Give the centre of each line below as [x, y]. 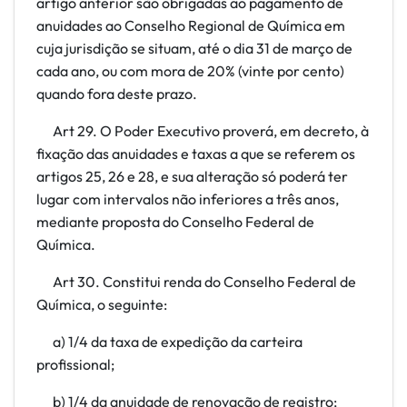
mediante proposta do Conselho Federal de [175, 222]
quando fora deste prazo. [117, 94]
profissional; [75, 364]
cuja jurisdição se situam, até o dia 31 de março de [194, 48]
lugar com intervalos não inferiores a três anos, [188, 199]
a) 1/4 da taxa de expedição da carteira [169, 342]
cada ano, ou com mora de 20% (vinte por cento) [190, 71]
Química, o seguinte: [102, 304]
